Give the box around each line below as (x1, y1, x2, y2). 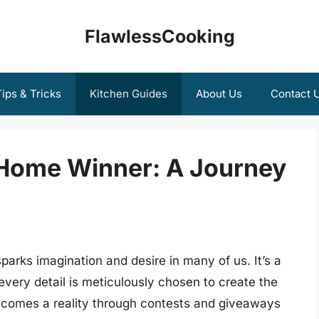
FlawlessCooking (84, 26, 235, 47)
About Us (196, 87, 242, 100)
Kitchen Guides (90, 87, 167, 100)
